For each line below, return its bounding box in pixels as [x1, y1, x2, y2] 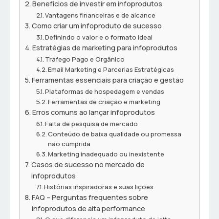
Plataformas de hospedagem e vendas [45, 87, 165, 96]
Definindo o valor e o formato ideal [45, 33, 153, 42]
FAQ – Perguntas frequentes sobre [31, 193, 148, 202]
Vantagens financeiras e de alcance [45, 11, 156, 20]
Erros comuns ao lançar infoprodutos [32, 108, 155, 117]
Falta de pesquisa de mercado [45, 119, 138, 129]
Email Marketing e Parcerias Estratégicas [48, 65, 175, 74]
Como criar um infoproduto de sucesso [31, 21, 162, 31]
